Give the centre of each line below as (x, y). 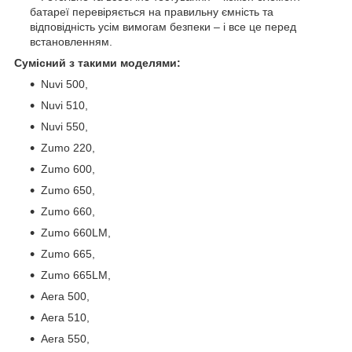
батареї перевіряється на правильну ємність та (152, 11)
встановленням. (71, 41)
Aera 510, (65, 317)
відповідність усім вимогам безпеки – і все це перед (163, 26)
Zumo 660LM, (76, 232)
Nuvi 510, (64, 105)
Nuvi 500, (64, 84)
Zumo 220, (68, 147)
